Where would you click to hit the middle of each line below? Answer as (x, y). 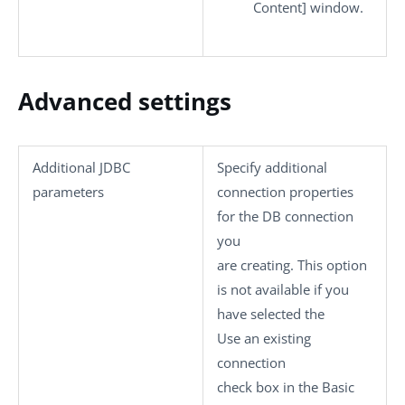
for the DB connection (285, 216)
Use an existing (264, 338)
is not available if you (283, 289)
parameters (68, 192)
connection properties (285, 192)
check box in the (269, 387)
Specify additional (272, 167)
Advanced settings (125, 101)
